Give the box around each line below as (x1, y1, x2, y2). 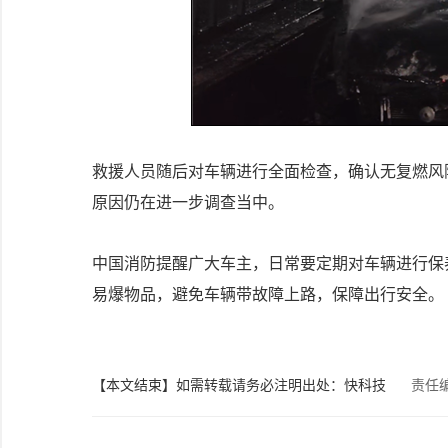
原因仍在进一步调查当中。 (92, 194, 284, 211)
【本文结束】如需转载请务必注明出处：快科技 (92, 377, 386, 393)
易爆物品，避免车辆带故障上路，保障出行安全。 (92, 286, 444, 303)
